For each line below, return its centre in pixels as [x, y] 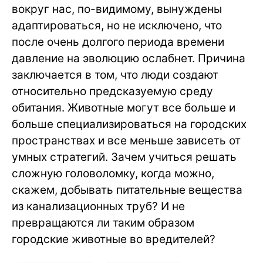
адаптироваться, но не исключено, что [117, 26]
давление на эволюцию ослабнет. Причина [129, 58]
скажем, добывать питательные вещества [127, 190]
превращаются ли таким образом [103, 223]
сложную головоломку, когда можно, [113, 173]
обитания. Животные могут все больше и [124, 108]
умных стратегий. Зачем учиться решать [124, 157]
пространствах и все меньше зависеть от [126, 141]
